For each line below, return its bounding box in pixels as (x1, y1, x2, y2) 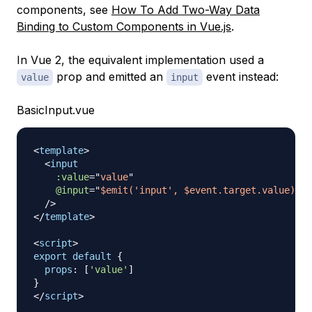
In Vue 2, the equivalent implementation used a (17, 52, 264, 67)
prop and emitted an (53, 69, 166, 84)
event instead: (203, 69, 279, 84)
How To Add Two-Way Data (111, 2, 260, 17)
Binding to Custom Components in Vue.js (17, 19, 231, 33)
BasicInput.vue (17, 102, 95, 117)
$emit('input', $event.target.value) (100, 184, 295, 196)
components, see (17, 2, 111, 17)
